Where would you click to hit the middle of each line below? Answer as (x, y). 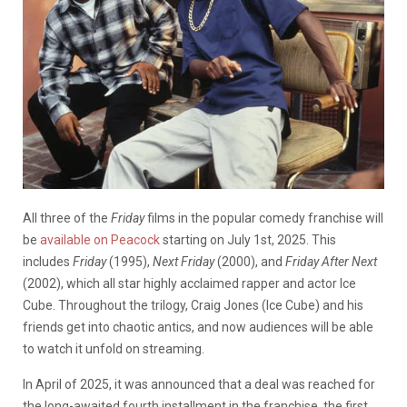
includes (48, 262)
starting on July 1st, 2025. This (248, 240)
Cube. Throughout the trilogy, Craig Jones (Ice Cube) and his (193, 306)
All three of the (67, 218)
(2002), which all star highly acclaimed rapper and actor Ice (189, 284)
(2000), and (251, 262)
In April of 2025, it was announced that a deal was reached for (199, 385)
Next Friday (185, 262)
